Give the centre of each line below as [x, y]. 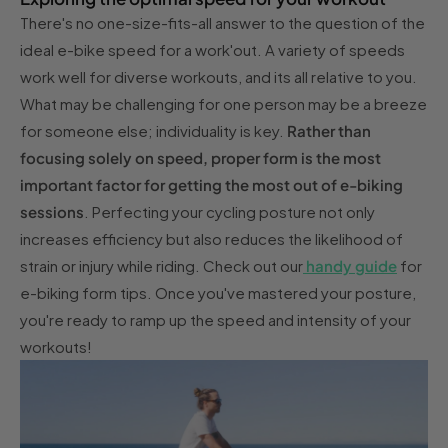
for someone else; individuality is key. [152, 130]
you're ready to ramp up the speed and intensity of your [215, 319]
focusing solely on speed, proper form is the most [200, 157]
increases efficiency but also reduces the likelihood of [211, 238]
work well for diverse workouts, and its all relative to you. [218, 76]
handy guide [350, 265]
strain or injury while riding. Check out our [161, 265]
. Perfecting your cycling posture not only [229, 211]
